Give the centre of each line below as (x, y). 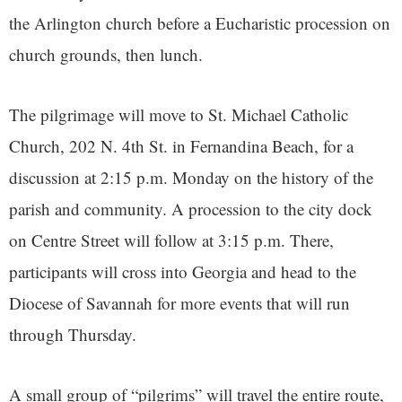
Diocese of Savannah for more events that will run (179, 303)
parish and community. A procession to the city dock (191, 209)
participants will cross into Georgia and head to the (183, 272)
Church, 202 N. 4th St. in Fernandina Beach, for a (181, 146)
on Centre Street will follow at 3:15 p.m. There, (171, 240)
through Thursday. (73, 335)
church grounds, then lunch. (106, 55)
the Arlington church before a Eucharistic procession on (200, 23)
